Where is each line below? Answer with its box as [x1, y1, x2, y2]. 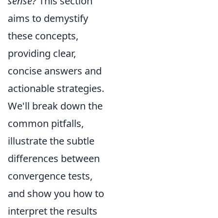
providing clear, [8, 47, 76, 60]
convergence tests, [8, 169, 92, 182]
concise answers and [8, 64, 102, 77]
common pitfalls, [8, 117, 84, 130]
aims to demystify [8, 12, 88, 25]
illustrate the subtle [8, 134, 94, 147]
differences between [8, 152, 100, 165]
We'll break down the [8, 99, 103, 112]
